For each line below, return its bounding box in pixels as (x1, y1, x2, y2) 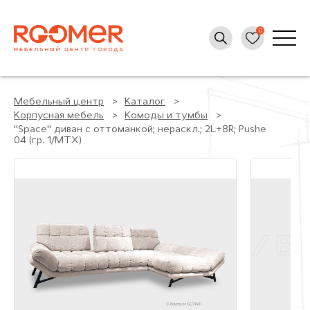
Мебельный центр (14, 97, 104, 107)
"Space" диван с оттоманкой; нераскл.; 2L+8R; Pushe (14, 125, 266, 135)
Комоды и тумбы (125, 111, 208, 121)
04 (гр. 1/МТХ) (14, 136, 82, 146)
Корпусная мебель (14, 111, 104, 121)
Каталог (125, 97, 165, 107)
